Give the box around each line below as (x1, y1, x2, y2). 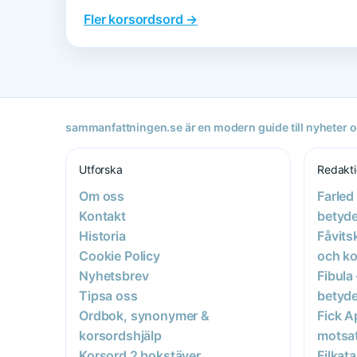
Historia (79, 227, 126, 244)
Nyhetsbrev (79, 267, 149, 284)
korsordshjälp (79, 327, 162, 343)
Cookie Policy (79, 247, 160, 264)
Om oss (79, 187, 125, 204)
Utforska (79, 162, 123, 176)
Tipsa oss (79, 287, 138, 304)
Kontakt (79, 207, 126, 224)
